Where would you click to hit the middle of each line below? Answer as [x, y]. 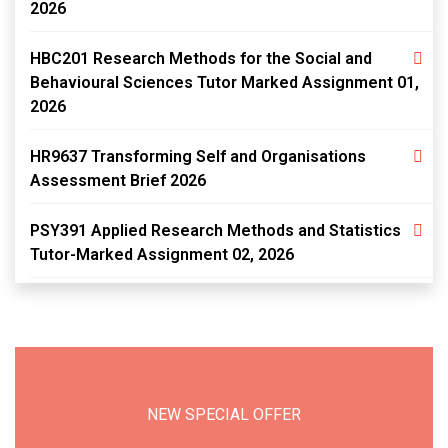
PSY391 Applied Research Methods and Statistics [215, 230]
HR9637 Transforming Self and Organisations [198, 156]
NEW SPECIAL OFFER [224, 414]
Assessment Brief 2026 [118, 180]
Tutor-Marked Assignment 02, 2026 [162, 254]
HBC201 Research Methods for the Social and [201, 58]
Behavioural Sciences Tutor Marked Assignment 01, [224, 82]
